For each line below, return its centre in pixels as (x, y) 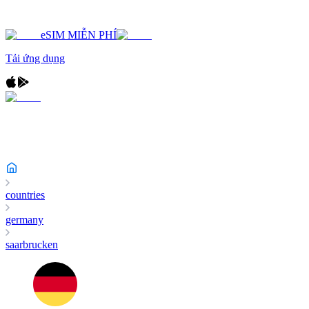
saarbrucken (32, 245)
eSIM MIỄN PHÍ (79, 35)
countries (25, 195)
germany (24, 220)
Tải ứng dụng (35, 58)
